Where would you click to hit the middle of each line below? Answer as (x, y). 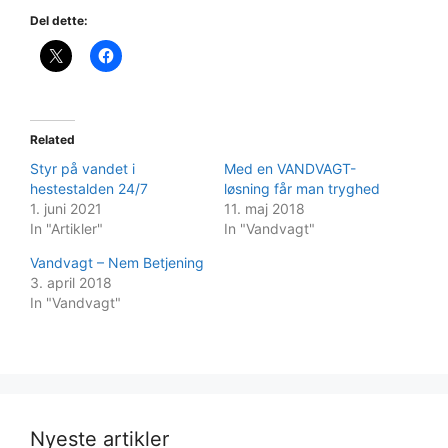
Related (52, 139)
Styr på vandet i (82, 168)
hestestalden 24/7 (89, 188)
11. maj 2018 (264, 208)
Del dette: (59, 20)
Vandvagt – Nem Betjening (117, 262)
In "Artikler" (66, 228)
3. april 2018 (71, 282)
